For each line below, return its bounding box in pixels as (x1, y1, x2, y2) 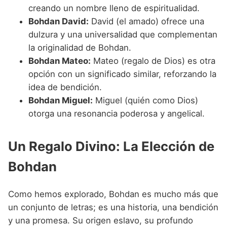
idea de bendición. (28, 82, 102, 92)
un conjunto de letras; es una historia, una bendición (8, 202, 218, 212)
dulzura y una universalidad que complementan (28, 29, 217, 40)
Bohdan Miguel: (28, 95, 93, 105)
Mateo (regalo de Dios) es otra (91, 55, 215, 66)
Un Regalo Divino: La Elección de (8, 138, 214, 154)
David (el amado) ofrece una (89, 16, 204, 26)
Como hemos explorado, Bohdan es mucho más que (8, 188, 218, 199)
